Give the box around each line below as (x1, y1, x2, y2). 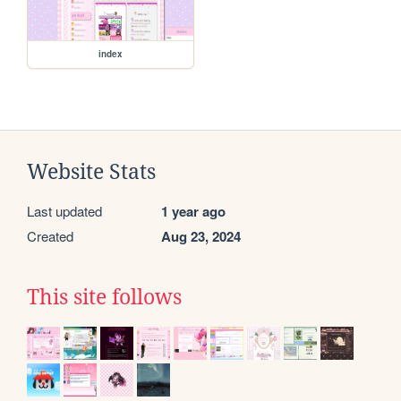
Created (27, 226, 73, 246)
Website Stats (27, 160, 156, 184)
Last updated (27, 201, 102, 221)
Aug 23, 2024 (161, 226, 241, 247)
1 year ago (161, 201, 226, 222)
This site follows (27, 286, 182, 310)
